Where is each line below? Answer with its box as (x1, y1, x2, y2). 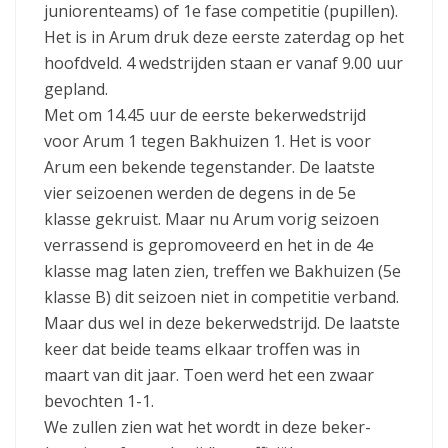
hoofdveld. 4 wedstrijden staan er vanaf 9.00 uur (44, 51, 403, 74)
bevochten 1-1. (44, 389, 158, 412)
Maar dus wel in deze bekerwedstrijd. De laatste (44, 311, 400, 334)
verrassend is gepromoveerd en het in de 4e (44, 233, 374, 256)
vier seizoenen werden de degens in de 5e (44, 181, 356, 204)
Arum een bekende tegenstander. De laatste (44, 155, 375, 178)
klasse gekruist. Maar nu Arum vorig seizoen (44, 207, 379, 230)
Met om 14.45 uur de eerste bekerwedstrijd (44, 103, 366, 126)
